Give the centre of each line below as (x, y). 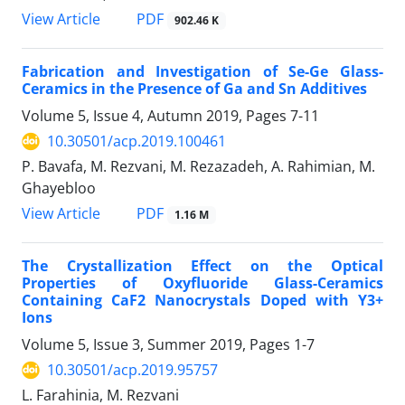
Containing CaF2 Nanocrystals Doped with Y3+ (202, 301)
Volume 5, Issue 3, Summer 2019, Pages (158, 345)
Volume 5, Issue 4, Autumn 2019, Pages (156, 116)
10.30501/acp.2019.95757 (132, 370)
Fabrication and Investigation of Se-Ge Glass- (202, 72)
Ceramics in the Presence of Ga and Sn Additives (194, 89)
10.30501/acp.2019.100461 (137, 141)
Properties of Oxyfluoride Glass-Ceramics (202, 283)
